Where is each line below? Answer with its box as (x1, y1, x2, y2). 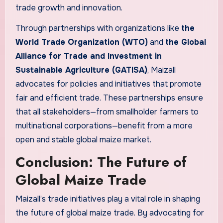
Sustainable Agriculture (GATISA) (15, 65, 147, 76)
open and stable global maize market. (15, 134, 151, 145)
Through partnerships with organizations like (15, 23, 181, 34)
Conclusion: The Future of (15, 151, 187, 172)
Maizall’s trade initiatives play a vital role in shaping (15, 194, 200, 205)
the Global (165, 37, 206, 48)
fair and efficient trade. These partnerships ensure (15, 93, 203, 104)
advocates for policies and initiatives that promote (15, 79, 202, 90)
